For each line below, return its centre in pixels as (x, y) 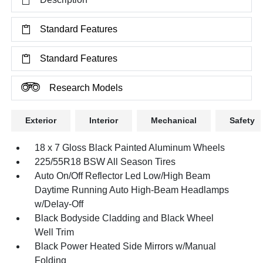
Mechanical (174, 120)
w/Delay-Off (59, 204)
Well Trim (55, 232)
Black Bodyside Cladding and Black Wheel (124, 218)
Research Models (86, 88)
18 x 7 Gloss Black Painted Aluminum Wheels (130, 148)
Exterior (41, 120)
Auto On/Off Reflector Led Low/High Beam (123, 176)
